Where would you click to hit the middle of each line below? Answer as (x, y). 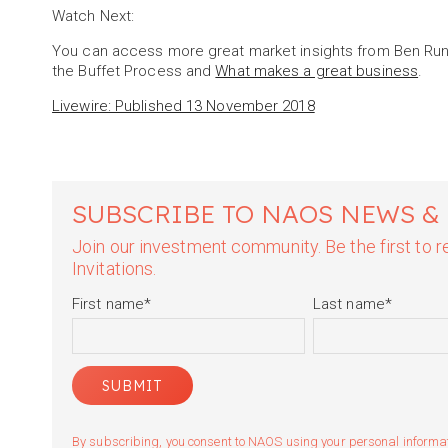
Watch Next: (93, 16)
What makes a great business (317, 71)
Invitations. (114, 269)
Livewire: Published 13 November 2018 (183, 106)
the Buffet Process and (134, 71)
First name (108, 304)
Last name (348, 304)
